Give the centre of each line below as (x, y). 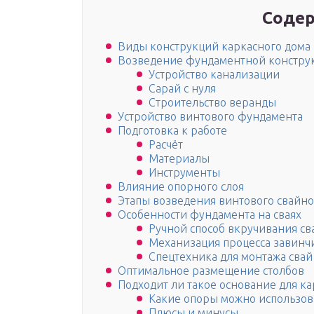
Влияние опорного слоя (181, 187)
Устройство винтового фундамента (210, 117)
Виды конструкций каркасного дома (214, 47)
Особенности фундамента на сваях (210, 215)
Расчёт (166, 145)
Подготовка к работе (172, 131)
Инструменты (184, 173)
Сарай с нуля (182, 89)
